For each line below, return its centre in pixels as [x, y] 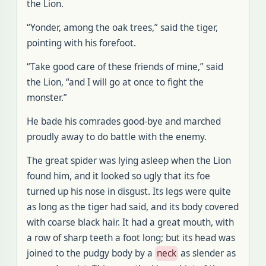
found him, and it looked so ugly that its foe [118, 176]
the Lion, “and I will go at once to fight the [115, 82]
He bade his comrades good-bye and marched [124, 121]
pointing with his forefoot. [81, 43]
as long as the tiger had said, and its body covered [133, 207]
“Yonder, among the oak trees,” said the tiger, [122, 28]
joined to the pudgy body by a [91, 253]
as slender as [207, 253]
